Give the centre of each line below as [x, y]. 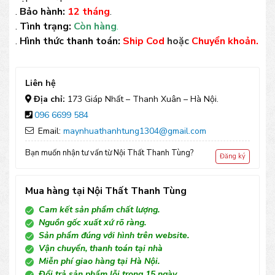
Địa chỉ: [51, 99]
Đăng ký [233, 157]
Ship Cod [144, 41]
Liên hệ [41, 83]
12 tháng [89, 12]
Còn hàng [95, 27]
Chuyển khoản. [224, 41]
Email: [49, 131]
